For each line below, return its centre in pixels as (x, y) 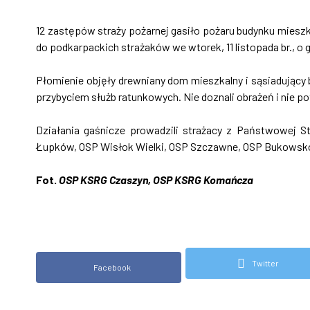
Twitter (265, 263)
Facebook (112, 267)
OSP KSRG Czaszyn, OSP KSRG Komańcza (156, 180)
